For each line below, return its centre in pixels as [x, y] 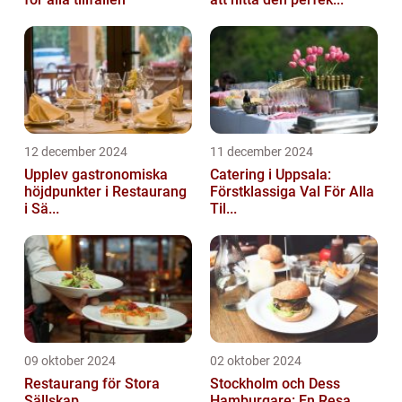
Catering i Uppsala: [271, 174]
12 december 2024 [76, 151]
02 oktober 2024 [256, 360]
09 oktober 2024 [70, 360]
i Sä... [42, 208]
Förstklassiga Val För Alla [292, 191]
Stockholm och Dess [275, 383]
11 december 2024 [262, 151]
